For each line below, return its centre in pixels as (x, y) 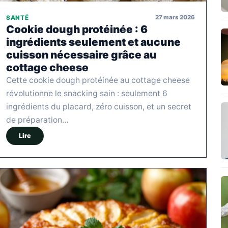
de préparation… (37, 120)
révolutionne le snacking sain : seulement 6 (87, 93)
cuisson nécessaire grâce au (81, 54)
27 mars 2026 (175, 18)
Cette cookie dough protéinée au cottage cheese (98, 80)
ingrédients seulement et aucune (93, 42)
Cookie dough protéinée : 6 (77, 29)
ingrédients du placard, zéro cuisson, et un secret (99, 106)
